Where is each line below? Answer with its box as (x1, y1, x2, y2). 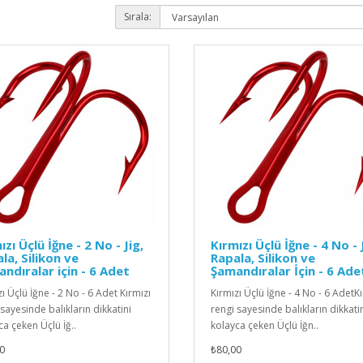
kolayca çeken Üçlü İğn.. (211, 318, 318, 333)
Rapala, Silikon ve (211, 250, 315, 267)
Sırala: (123, 10, 152, 24)
